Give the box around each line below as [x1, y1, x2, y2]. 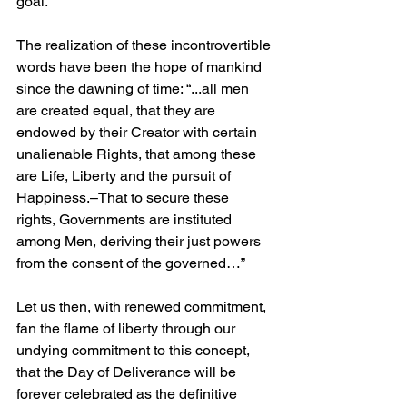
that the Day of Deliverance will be [16, 362, 240, 381]
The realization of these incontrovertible [16, 35, 274, 54]
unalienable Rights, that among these [16, 144, 260, 163]
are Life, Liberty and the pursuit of [16, 166, 234, 184]
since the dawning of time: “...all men [16, 79, 253, 97]
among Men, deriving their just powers [16, 232, 264, 250]
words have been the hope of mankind [16, 57, 265, 75]
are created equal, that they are [16, 101, 219, 119]
